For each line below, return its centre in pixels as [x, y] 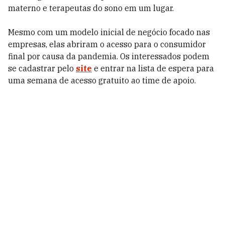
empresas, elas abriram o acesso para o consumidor [107, 44]
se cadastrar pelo [42, 68]
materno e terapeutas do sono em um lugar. [91, 8]
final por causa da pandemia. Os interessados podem [109, 56]
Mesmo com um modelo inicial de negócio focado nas [109, 32]
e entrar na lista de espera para [153, 68]
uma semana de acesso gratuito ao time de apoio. [102, 80]
